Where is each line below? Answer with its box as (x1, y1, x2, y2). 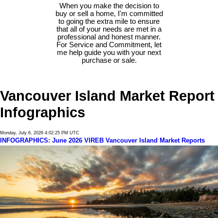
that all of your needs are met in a (56, 25, 162, 34)
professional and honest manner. (57, 33, 161, 41)
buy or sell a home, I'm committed (55, 10, 163, 18)
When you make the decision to (59, 2, 159, 10)
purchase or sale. (81, 56, 137, 65)
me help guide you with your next (57, 49, 161, 57)
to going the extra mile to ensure (58, 18, 160, 26)
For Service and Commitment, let (56, 41, 162, 49)
